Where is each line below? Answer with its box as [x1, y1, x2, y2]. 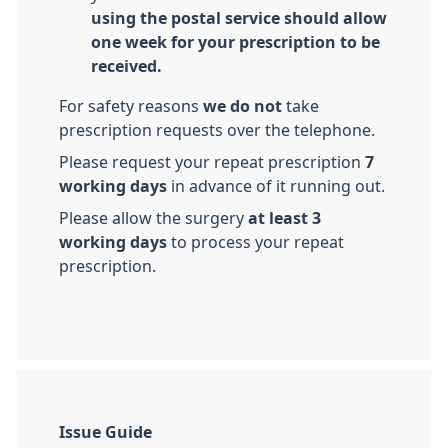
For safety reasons [59, 98, 203, 114]
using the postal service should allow [91, 10, 387, 26]
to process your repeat [167, 234, 344, 250]
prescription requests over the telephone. [59, 122, 375, 138]
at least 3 [248, 210, 321, 226]
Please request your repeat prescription [59, 154, 365, 170]
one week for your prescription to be [91, 34, 380, 50]
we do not [203, 98, 282, 114]
